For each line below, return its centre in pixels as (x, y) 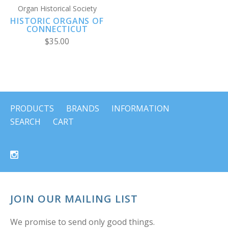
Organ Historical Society (57, 9)
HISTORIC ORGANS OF (57, 21)
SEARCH (25, 122)
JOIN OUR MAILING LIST (74, 199)
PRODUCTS (32, 109)
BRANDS (83, 109)
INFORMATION (140, 109)
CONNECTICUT (57, 29)
